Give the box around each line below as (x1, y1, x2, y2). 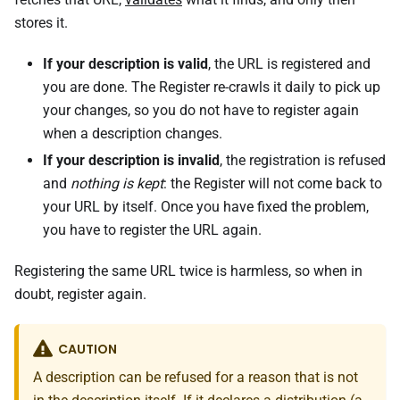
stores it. (14, 14, 68, 31)
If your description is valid (43, 55, 208, 72)
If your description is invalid (43, 152, 220, 169)
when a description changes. (43, 125, 222, 142)
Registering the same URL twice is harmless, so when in (14, 262, 362, 279)
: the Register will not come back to (163, 175, 382, 192)
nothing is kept (71, 175, 163, 192)
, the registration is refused (220, 152, 386, 169)
